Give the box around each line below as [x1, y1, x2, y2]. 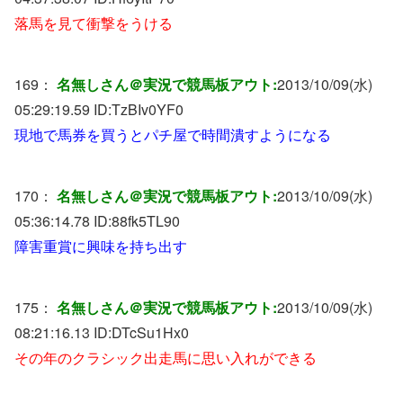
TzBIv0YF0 [112, 98, 184, 120]
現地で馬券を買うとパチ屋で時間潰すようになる [14, 123, 331, 145]
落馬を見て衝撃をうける [14, 12, 173, 33]
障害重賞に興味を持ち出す [14, 235, 187, 256]
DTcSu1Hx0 [112, 321, 189, 343]
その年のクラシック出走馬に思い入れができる [14, 346, 317, 368]
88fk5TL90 [112, 210, 180, 231]
